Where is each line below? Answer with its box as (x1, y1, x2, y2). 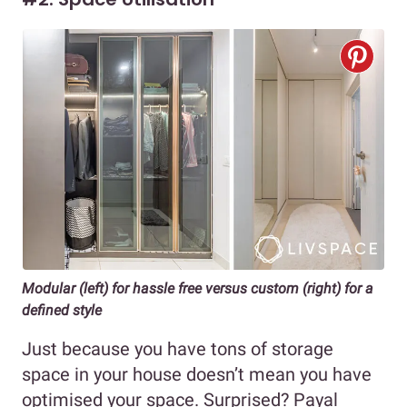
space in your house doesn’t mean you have (22, 363, 372, 386)
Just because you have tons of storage (22, 338, 333, 361)
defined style (22, 302, 102, 320)
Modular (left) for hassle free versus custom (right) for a (22, 280, 373, 298)
